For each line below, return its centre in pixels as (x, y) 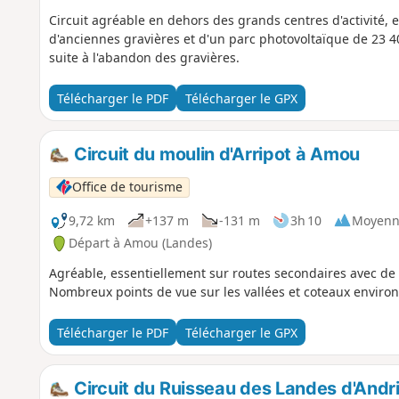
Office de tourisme (127, 187)
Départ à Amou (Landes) (140, 243)
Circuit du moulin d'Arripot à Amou (215, 155)
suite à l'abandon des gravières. (144, 58)
